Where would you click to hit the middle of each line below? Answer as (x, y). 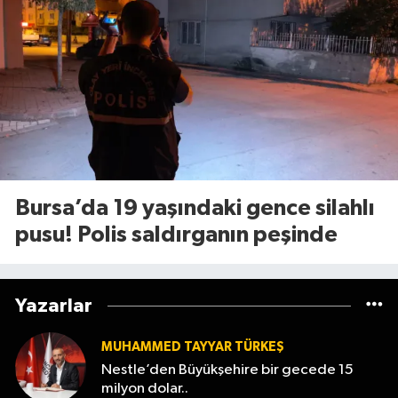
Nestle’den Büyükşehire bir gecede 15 (227, 370)
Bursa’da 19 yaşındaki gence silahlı (195, 209)
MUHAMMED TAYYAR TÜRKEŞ (193, 346)
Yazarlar (54, 306)
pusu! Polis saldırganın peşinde (176, 235)
